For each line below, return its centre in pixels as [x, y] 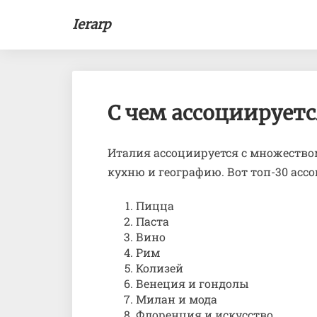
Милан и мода [177, 299]
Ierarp [91, 24]
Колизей [160, 268]
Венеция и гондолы [192, 283]
